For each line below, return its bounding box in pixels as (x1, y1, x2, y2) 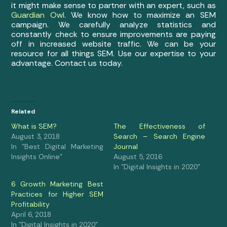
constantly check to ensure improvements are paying (11, 29, 216, 40)
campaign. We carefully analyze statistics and (11, 19, 216, 30)
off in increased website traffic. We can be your (11, 39, 216, 50)
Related (11, 107, 35, 116)
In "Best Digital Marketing (11, 141, 103, 151)
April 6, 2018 (11, 209, 52, 219)
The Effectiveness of (113, 121, 206, 131)
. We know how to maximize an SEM (64, 10, 216, 21)
